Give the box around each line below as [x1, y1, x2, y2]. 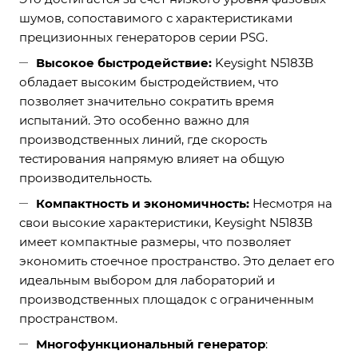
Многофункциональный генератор [36, 336, 265, 352]
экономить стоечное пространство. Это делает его [19, 253, 335, 268]
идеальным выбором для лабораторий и [19, 272, 275, 288]
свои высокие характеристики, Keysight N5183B [19, 215, 312, 230]
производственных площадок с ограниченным [19, 292, 314, 307]
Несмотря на [253, 196, 332, 211]
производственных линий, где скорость [19, 132, 267, 147]
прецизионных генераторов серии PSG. [19, 30, 268, 45]
